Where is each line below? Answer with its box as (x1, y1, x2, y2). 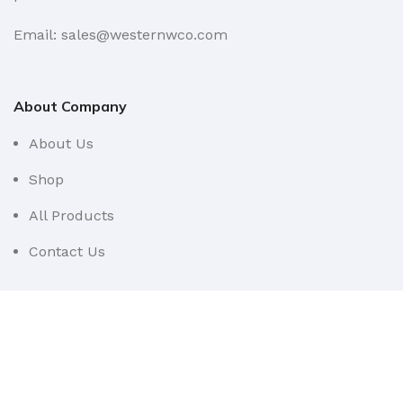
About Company (13, 97, 127, 115)
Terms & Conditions (29, 361, 164, 378)
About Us (29, 135, 94, 152)
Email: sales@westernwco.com (13, 26, 228, 43)
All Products (29, 207, 114, 224)
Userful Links (13, 323, 104, 341)
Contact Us (29, 243, 105, 260)
